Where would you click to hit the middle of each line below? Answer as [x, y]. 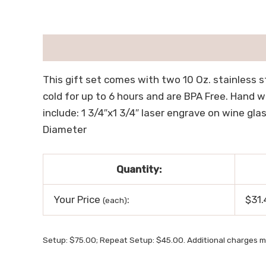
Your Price [78, 200]
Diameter [65, 129]
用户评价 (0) [102, 48]
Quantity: [139, 170]
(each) [115, 200]
